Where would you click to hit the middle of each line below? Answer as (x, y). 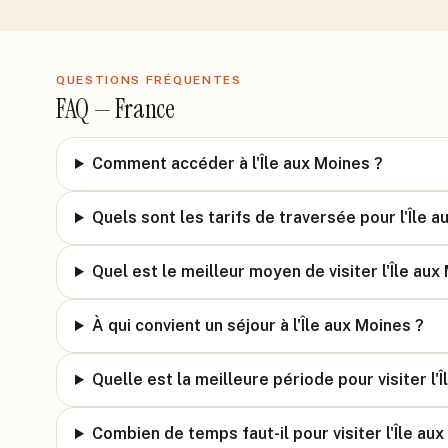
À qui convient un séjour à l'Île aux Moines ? (257, 325)
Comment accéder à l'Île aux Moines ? (237, 163)
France (145, 109)
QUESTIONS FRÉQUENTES (149, 80)
